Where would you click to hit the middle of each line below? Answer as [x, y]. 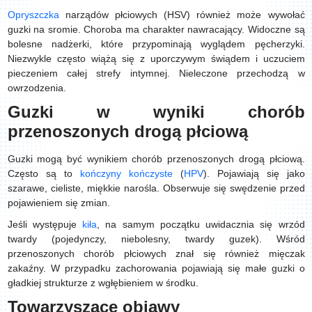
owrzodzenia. [37, 88]
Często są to [44, 173]
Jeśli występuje [45, 224]
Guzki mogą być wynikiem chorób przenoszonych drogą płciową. [156, 159]
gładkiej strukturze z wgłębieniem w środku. [104, 283]
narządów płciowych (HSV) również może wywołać [182, 15]
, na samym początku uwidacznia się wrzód [201, 224]
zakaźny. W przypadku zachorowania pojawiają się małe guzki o [156, 268]
